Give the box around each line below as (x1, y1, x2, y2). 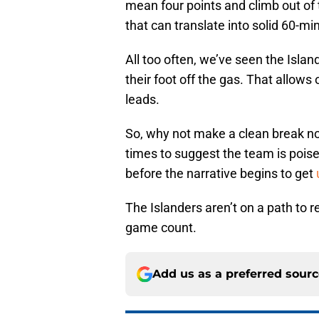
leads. (125, 92, 159, 108)
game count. (125, 220, 197, 236)
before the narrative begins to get (125, 166, 316, 182)
